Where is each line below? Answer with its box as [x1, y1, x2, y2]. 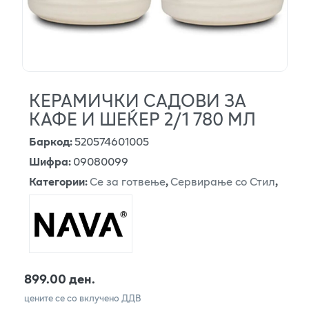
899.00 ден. [24, 269, 95, 289]
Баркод [29, 132, 70, 150]
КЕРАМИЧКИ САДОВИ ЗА [29, 86, 246, 113]
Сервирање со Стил [170, 172, 275, 190]
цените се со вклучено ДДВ [24, 291, 141, 306]
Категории [29, 172, 85, 190]
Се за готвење [90, 172, 166, 190]
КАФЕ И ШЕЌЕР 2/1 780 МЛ [29, 105, 256, 132]
